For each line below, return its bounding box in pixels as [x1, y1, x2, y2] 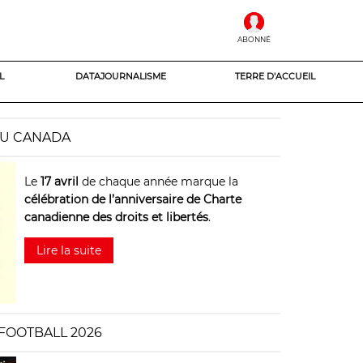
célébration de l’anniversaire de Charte [24, 192, 241, 207]
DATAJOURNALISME [75, 71, 166, 82]
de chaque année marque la [79, 174, 238, 189]
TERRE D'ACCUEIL [234, 71, 315, 82]
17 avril [41, 174, 79, 189]
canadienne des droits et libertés [24, 210, 208, 224]
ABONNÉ [237, 35, 271, 44]
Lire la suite [36, 243, 101, 258]
